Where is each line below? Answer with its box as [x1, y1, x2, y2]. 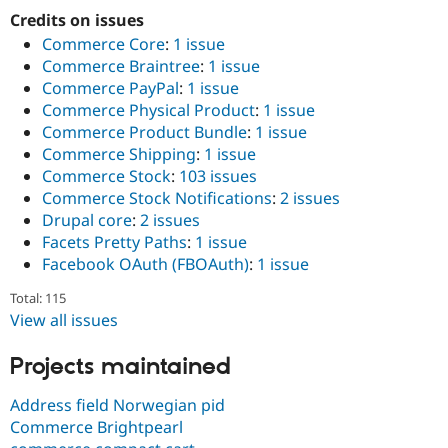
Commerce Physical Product [42, 99, 255, 122]
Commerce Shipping [42, 143, 196, 166]
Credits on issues [10, 8, 144, 31]
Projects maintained [10, 351, 231, 382]
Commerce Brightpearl [10, 416, 183, 439]
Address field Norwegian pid [10, 394, 225, 417]
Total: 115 [10, 288, 66, 307]
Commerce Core [42, 33, 165, 56]
